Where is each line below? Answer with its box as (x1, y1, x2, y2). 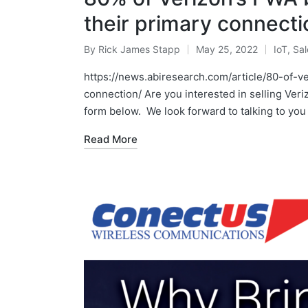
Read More (84, 132, 137, 146)
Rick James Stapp (98, 43, 180, 55)
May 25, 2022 (196, 43, 258, 55)
